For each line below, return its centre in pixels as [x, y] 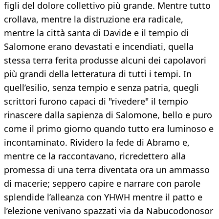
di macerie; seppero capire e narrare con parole [102, 184]
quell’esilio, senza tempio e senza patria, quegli [101, 88]
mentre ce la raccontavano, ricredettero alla [95, 156]
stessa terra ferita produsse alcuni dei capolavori [105, 60]
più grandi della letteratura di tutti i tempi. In [98, 74]
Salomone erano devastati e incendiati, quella [99, 47]
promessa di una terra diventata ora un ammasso [107, 170]
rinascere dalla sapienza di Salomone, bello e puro [108, 115]
